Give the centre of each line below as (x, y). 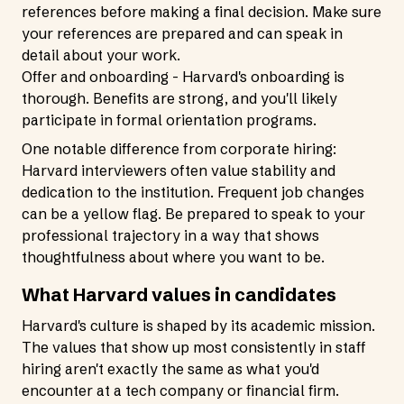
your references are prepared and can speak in (182, 33)
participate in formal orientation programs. (169, 120)
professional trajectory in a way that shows (170, 235)
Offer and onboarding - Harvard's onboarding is (183, 77)
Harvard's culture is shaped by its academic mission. (198, 326)
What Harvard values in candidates (179, 294)
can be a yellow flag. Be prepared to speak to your (193, 214)
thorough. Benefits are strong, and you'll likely (179, 98)
